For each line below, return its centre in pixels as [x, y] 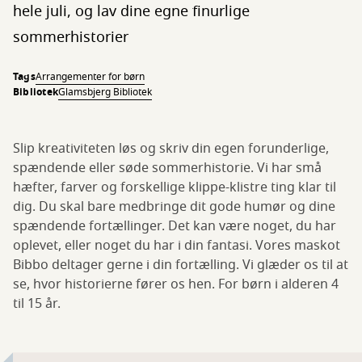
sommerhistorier [71, 38]
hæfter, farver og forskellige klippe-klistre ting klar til [175, 188]
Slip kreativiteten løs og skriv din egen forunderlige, [171, 149]
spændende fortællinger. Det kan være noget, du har [175, 227]
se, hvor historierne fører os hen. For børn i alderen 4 [176, 285]
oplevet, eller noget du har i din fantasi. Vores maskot [177, 246]
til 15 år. [38, 304]
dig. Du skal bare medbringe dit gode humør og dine [174, 207]
